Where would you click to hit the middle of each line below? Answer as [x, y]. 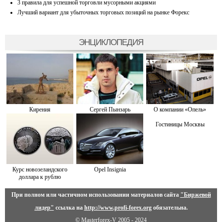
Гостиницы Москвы [180, 124]
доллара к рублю [40, 177]
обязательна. [169, 208]
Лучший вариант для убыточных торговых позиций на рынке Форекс [103, 13]
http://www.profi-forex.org [118, 208]
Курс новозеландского [40, 169]
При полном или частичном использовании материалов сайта [96, 195]
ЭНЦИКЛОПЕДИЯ [111, 42]
